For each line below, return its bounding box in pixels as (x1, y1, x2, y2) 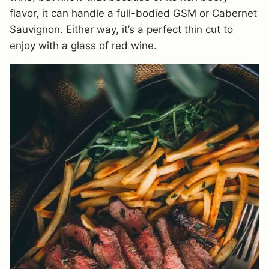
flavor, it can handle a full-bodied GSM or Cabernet (10, 7, 257, 19)
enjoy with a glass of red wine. (10, 39, 157, 52)
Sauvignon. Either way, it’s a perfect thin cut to (10, 23, 233, 35)
